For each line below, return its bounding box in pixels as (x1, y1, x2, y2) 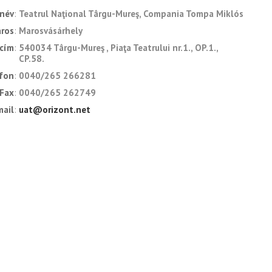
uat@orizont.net (19, 104, 90, 116)
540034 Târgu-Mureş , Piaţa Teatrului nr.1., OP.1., (19, 42, 218, 54)
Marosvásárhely (19, 25, 83, 37)
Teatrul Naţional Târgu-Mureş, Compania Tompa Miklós (19, 8, 243, 20)
